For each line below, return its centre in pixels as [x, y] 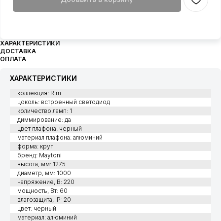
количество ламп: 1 [45, 111]
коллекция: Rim [39, 93]
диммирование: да [44, 120]
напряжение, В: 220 [46, 182]
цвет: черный [37, 209]
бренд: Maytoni [39, 155]
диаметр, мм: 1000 [44, 173]
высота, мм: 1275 [41, 164]
